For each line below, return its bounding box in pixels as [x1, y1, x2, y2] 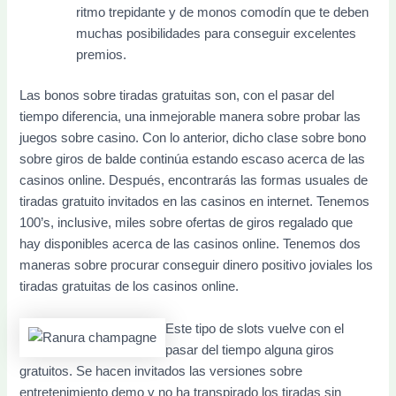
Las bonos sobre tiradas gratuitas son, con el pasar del [19, 88, 335, 103]
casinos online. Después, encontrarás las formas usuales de [19, 173, 369, 188]
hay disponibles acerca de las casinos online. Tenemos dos [19, 237, 362, 252]
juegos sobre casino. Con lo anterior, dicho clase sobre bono [19, 131, 367, 146]
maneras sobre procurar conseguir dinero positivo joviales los [19, 258, 374, 273]
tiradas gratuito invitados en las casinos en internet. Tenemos [19, 194, 370, 209]
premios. [76, 48, 127, 63]
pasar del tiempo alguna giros [165, 342, 335, 357]
